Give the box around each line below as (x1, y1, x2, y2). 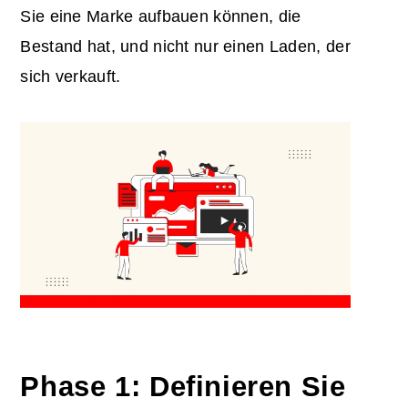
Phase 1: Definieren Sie (20, 370, 346, 402)
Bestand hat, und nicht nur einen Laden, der (20, 36, 351, 56)
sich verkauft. (20, 66, 121, 86)
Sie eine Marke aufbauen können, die (20, 6, 301, 25)
